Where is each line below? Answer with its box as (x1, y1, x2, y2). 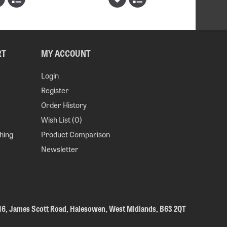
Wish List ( (41, 113, 75, 125)
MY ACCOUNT (41, 46, 91, 59)
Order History (41, 99, 87, 110)
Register (41, 84, 69, 96)
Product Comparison (41, 128, 110, 140)
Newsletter (41, 143, 79, 155)
